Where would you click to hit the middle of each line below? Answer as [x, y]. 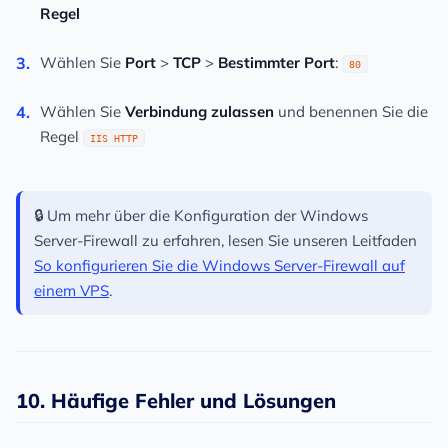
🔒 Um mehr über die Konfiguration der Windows [201, 216]
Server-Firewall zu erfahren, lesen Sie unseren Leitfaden [225, 241]
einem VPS [71, 291]
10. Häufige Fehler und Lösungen [176, 401]
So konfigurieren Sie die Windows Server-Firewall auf [219, 266]
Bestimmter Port [276, 63]
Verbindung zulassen [199, 112]
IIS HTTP [114, 138]
